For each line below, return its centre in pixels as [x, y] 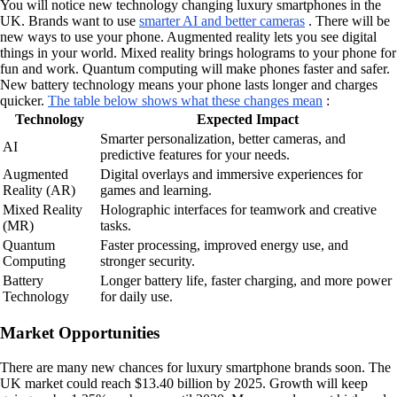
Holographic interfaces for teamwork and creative [238, 209]
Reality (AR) [39, 190]
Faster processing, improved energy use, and [224, 245]
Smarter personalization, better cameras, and [223, 138]
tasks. [116, 225]
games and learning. [156, 190]
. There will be [347, 20]
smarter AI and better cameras [222, 20]
